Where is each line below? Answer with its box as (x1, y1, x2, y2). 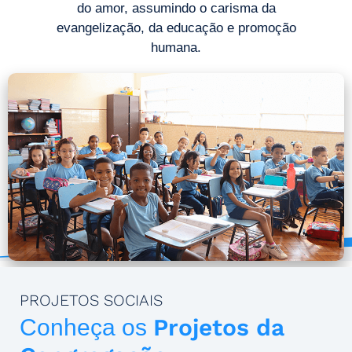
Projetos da (153, 313, 284, 342)
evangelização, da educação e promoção (56, 20, 296, 36)
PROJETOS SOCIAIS (20, 291, 163, 310)
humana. (151, 40, 201, 56)
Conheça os (20, 314, 153, 341)
